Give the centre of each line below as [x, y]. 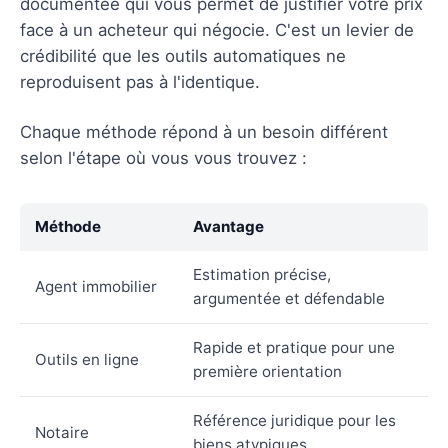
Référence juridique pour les [294, 420]
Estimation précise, [262, 274]
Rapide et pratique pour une [294, 347]
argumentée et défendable [289, 298]
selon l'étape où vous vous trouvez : [163, 157]
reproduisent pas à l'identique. [140, 81]
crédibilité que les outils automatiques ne [183, 55]
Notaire [62, 432]
